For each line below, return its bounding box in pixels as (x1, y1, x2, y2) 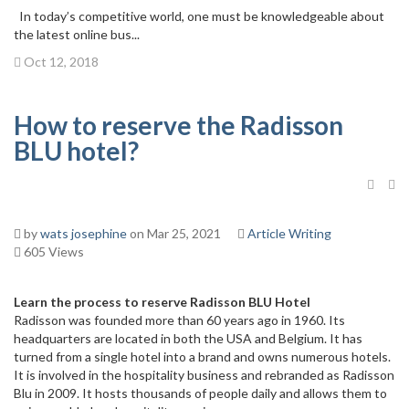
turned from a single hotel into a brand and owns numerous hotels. (14, 349, 391, 364)
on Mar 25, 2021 (127, 225, 221, 241)
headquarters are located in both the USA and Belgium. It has (14, 330, 362, 346)
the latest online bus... (14, 26, 140, 42)
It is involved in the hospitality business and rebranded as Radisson (14, 367, 394, 383)
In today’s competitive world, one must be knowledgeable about (14, 8, 384, 24)
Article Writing (247, 225, 331, 241)
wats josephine (40, 225, 127, 241)
